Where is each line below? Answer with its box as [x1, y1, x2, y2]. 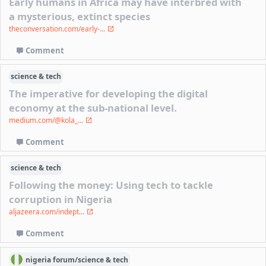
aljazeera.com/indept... [9, 206, 87, 217]
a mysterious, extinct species [9, 9, 151, 23]
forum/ [52, 254, 78, 265]
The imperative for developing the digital [9, 86, 208, 100]
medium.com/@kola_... [9, 115, 85, 125]
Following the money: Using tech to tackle [9, 178, 214, 192]
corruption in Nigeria [9, 192, 113, 206]
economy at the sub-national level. [9, 100, 178, 115]
